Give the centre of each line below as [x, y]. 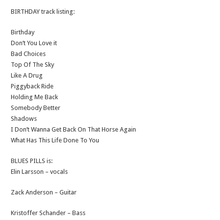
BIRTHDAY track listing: [43, 12]
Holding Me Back [35, 97]
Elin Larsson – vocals [40, 172]
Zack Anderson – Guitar [44, 192]
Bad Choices [28, 54]
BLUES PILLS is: [32, 161]
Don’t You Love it [34, 43]
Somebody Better [36, 108]
